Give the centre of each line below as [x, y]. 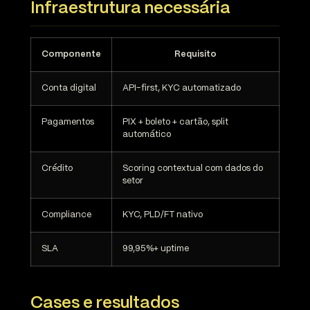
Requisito [195, 55]
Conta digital [69, 89]
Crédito [57, 169]
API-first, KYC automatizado [182, 89]
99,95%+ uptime [156, 249]
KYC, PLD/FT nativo [163, 215]
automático [147, 135]
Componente [71, 55]
